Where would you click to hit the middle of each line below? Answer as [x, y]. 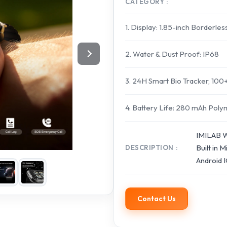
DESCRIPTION [149, 147]
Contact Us [157, 199]
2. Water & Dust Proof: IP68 [172, 54]
